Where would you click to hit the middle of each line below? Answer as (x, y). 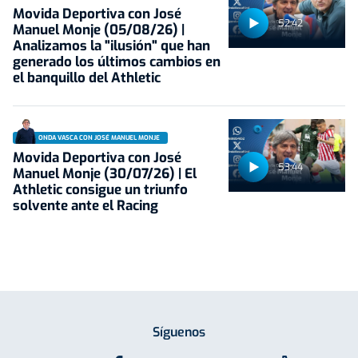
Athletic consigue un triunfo (100, 190)
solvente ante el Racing (86, 206)
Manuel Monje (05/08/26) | (99, 30)
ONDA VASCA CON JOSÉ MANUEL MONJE (99, 137)
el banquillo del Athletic (87, 78)
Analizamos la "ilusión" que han (111, 46)
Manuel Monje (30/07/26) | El (105, 174)
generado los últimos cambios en (117, 62)
